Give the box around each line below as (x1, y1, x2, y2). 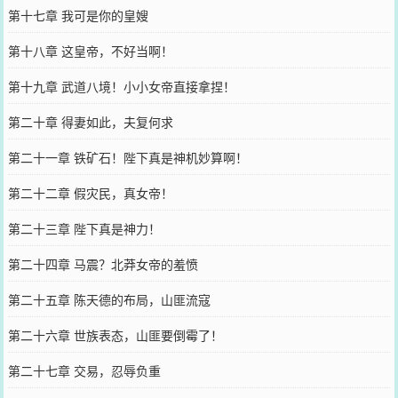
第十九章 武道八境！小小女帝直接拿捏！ (7, 76, 235, 95)
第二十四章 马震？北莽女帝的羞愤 (7, 254, 198, 273)
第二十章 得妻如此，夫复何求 (7, 112, 173, 131)
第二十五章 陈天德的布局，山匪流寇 (7, 290, 211, 308)
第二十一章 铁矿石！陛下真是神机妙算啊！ (7, 147, 248, 166)
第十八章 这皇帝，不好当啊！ (7, 41, 173, 60)
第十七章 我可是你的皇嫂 (7, 5, 148, 24)
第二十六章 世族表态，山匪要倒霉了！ (7, 325, 223, 344)
